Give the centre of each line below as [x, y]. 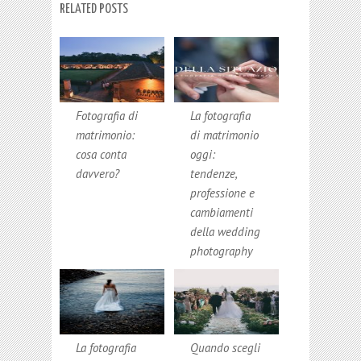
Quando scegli [225, 347]
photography [222, 251]
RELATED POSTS [94, 9]
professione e [222, 193]
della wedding [225, 231]
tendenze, [214, 173]
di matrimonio [224, 135]
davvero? [98, 173]
